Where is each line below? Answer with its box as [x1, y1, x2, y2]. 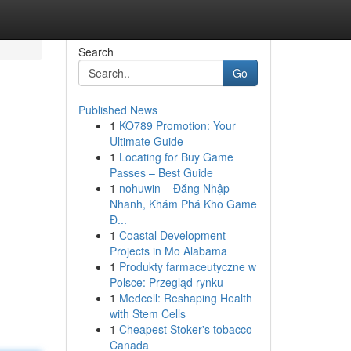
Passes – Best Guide [109, 165, 213, 180]
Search [78, 44, 114, 60]
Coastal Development [118, 227, 226, 243]
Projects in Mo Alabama [109, 243, 227, 259]
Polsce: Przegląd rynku [109, 274, 223, 290]
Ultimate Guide [109, 133, 183, 149]
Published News [78, 102, 157, 118]
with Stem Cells [109, 306, 186, 321]
